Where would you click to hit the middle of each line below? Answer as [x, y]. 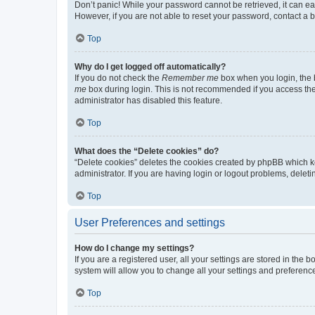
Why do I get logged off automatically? [150, 67]
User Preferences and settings [150, 223]
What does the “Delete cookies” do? [147, 151]
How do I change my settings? [134, 248]
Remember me [190, 78]
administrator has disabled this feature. [148, 101]
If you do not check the [118, 78]
